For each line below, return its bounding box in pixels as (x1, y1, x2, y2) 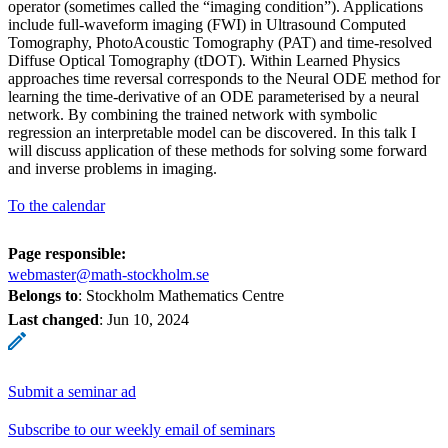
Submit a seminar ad (8, 382, 136, 400)
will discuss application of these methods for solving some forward (8, 141, 427, 159)
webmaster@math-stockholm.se (8, 265, 209, 283)
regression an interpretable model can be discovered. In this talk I (8, 123, 416, 141)
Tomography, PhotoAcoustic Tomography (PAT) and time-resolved (8, 33, 432, 51)
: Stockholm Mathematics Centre (78, 286, 284, 304)
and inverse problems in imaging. (8, 159, 217, 177)
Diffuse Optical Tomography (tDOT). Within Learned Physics (8, 51, 400, 69)
